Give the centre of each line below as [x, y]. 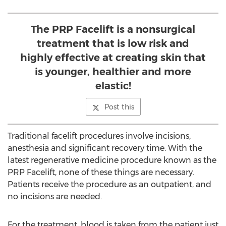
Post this [119, 107]
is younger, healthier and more [113, 72]
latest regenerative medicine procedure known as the [112, 160]
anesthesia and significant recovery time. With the [105, 148]
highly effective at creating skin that [113, 58]
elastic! [113, 86]
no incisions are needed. [55, 196]
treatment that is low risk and [113, 43]
